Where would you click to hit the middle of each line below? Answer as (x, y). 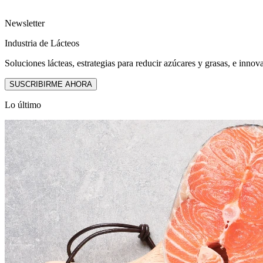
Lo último (23, 104)
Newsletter (25, 23)
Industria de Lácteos (42, 43)
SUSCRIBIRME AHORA (51, 84)
